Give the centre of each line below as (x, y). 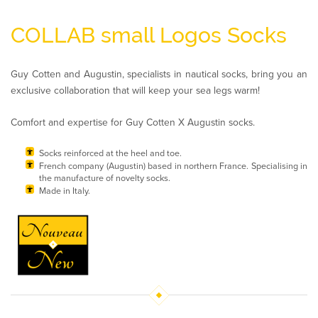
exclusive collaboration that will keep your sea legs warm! (135, 91)
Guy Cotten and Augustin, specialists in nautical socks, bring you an (159, 75)
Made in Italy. (65, 191)
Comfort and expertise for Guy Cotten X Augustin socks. (133, 123)
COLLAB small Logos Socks (149, 35)
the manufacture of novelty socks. (105, 178)
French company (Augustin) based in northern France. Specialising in (173, 166)
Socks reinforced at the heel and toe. (110, 153)
